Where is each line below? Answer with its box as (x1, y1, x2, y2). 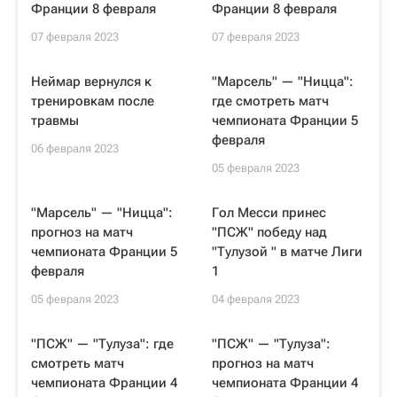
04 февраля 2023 (212, 292, 300, 306)
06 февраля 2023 (31, 142, 119, 155)
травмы (31, 113, 79, 128)
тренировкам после (31, 93, 154, 109)
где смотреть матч (212, 93, 329, 109)
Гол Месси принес (212, 205, 326, 221)
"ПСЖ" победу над (212, 224, 327, 240)
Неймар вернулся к (31, 74, 152, 90)
